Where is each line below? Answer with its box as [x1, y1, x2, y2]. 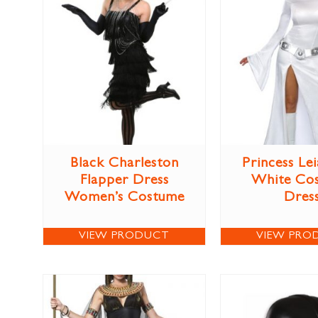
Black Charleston [70, 157, 179, 172]
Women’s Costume [64, 191, 185, 206]
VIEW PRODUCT [79, 231, 170, 243]
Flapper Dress [79, 174, 169, 189]
